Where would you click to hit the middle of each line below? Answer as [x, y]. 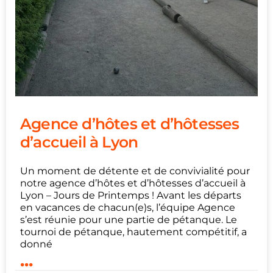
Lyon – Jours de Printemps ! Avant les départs [131, 196]
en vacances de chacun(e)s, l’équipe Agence [128, 208]
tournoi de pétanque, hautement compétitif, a [133, 232]
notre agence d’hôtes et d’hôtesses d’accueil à [133, 183]
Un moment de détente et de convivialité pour [135, 171]
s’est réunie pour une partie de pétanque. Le [129, 220]
